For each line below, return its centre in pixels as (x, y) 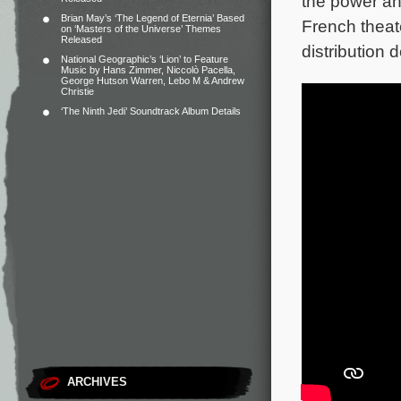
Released (81, 39)
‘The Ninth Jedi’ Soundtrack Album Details (151, 111)
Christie (77, 91)
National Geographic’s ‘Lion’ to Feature (145, 59)
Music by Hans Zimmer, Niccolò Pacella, (148, 70)
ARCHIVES (97, 382)
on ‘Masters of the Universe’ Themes (141, 29)
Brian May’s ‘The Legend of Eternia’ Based (153, 18)
